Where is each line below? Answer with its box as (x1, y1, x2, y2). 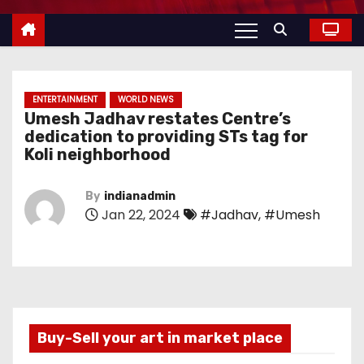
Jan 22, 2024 (98, 206, 180, 224)
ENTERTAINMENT (32, 93, 97, 106)
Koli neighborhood (24, 145, 171, 164)
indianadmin (104, 189, 175, 203)
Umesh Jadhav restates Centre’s (24, 109, 291, 128)
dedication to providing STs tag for (24, 127, 308, 146)
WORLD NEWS (118, 93, 174, 106)
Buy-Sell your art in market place (37, 329, 283, 347)
